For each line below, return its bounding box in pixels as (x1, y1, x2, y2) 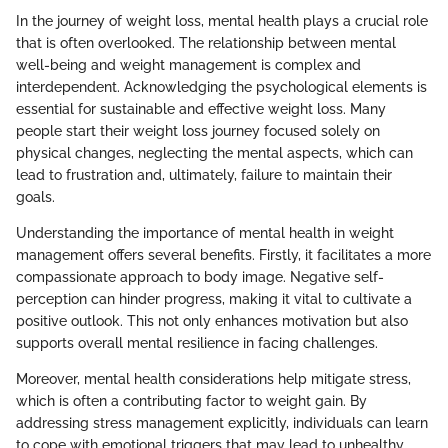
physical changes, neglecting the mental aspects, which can (16, 144, 413, 161)
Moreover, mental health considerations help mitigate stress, (16, 370, 411, 387)
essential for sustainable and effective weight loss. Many (16, 100, 386, 117)
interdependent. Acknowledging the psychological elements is (16, 78, 427, 95)
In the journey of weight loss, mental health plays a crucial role (16, 12, 428, 29)
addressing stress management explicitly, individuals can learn (16, 414, 428, 431)
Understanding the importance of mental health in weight (16, 224, 394, 241)
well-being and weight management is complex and (16, 56, 361, 73)
